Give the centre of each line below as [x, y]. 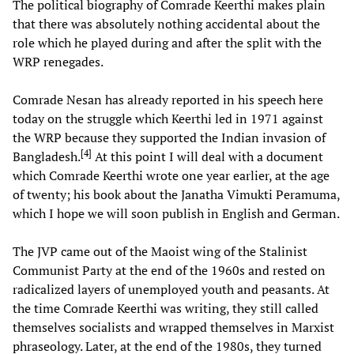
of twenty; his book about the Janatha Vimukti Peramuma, [176, 194]
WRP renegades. [58, 61]
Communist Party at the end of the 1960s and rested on [169, 270]
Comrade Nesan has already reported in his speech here [168, 99]
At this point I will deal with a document [207, 156]
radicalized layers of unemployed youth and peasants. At [171, 289]
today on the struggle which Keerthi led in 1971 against [168, 118]
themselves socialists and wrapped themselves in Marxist [173, 327]
